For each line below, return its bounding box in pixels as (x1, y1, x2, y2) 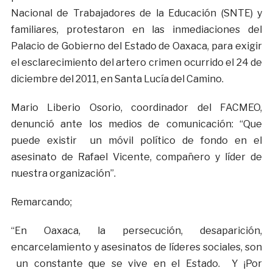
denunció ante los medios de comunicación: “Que (10, 118, 263, 130)
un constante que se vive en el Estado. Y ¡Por (10, 258, 263, 270)
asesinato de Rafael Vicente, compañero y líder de (10, 151, 263, 163)
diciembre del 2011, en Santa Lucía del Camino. (10, 73, 224, 85)
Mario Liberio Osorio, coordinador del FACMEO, (10, 102, 263, 114)
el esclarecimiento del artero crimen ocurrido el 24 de (10, 57, 263, 69)
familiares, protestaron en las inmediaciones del (10, 24, 263, 36)
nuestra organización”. (10, 168, 116, 180)
